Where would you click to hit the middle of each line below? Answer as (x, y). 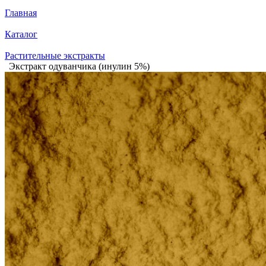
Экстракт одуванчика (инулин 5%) (79, 66)
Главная (21, 13)
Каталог (21, 34)
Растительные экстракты (55, 56)
